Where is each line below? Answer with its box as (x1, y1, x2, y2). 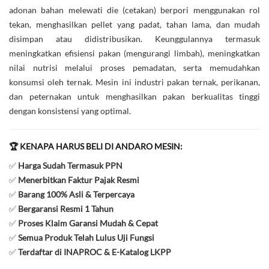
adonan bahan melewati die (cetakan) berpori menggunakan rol (9, 4, 260, 15)
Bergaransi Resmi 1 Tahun (18, 204, 113, 214)
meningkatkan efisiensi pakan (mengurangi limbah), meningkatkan (9, 47, 260, 58)
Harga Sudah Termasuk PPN (18, 160, 122, 171)
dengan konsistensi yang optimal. (9, 105, 131, 116)
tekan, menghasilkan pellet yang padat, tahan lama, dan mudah (9, 19, 260, 29)
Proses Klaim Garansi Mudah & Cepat (18, 218, 158, 229)
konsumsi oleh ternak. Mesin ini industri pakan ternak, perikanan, (9, 76, 260, 87)
